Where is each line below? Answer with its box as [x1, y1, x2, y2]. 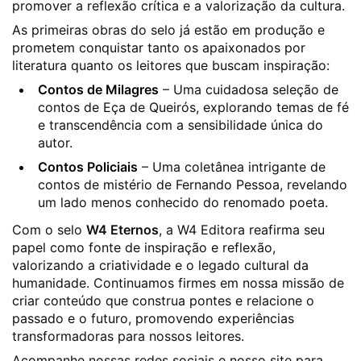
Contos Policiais [38, 159, 138, 176]
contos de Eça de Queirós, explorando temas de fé [38, 99, 349, 116]
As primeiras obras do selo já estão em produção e [12, 22, 325, 39]
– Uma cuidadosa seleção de [159, 81, 338, 98]
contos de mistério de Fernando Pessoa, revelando [38, 176, 347, 193]
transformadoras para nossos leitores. [12, 328, 244, 345]
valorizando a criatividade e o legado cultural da [12, 257, 309, 274]
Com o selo [12, 222, 86, 239]
